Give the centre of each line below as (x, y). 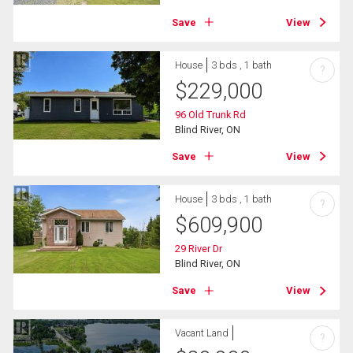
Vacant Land (202, 333)
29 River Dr (199, 249)
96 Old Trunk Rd (211, 114)
